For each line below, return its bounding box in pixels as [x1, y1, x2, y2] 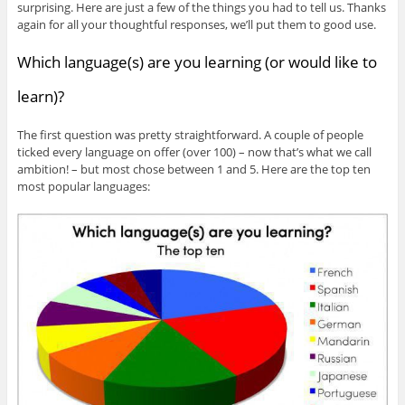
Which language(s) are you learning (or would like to [16, 51, 377, 72]
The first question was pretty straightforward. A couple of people [16, 126, 363, 143]
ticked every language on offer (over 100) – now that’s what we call [16, 143, 372, 160]
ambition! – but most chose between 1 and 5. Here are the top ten [16, 160, 371, 177]
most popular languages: [16, 177, 150, 194]
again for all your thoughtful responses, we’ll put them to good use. [16, 15, 376, 33]
